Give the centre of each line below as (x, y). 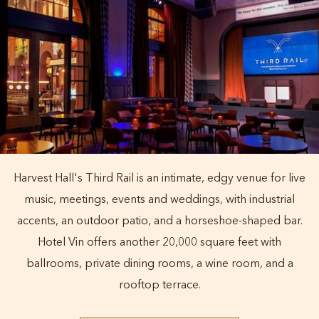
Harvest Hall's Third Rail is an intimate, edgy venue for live (159, 179)
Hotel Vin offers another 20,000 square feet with (159, 243)
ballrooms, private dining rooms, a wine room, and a (159, 265)
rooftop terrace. (159, 286)
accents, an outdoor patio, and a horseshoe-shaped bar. (159, 222)
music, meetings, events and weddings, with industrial (159, 200)
